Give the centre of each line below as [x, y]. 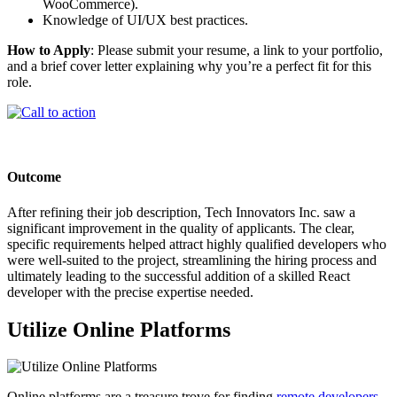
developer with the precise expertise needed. [130, 292]
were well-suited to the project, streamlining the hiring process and [192, 260]
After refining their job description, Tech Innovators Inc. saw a [181, 212]
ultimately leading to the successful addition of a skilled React [179, 276]
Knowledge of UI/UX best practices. [145, 20]
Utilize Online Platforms [119, 329]
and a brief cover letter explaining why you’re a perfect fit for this [189, 66]
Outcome [34, 177]
